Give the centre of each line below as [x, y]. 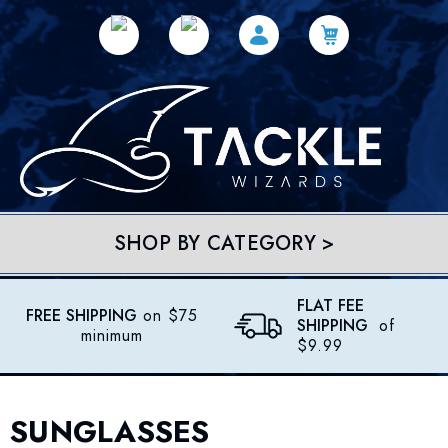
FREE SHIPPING [81, 316]
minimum [112, 336]
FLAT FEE [330, 306]
